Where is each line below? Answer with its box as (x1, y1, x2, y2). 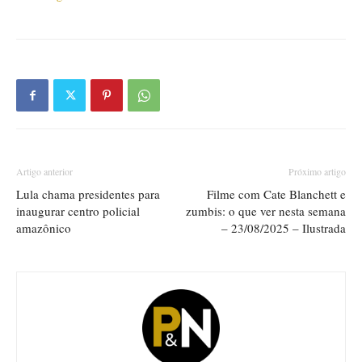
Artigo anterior (16, 164, 73, 178)
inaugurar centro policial (16, 202, 140, 219)
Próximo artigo (288, 164, 346, 178)
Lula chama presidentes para (16, 185, 160, 202)
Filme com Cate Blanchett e (207, 185, 346, 202)
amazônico (16, 219, 71, 236)
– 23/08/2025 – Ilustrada (221, 219, 346, 236)
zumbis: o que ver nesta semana (186, 202, 346, 219)
